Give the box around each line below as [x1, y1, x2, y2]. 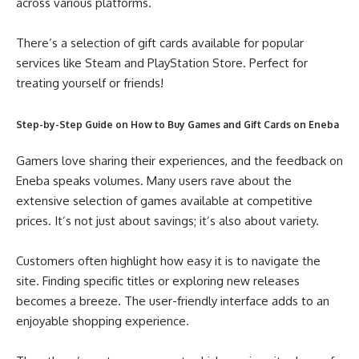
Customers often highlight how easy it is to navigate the [16, 252, 321, 268]
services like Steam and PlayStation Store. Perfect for [16, 54, 308, 71]
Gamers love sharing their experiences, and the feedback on [16, 152, 343, 168]
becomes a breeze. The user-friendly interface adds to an [16, 292, 329, 309]
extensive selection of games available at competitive [16, 192, 313, 208]
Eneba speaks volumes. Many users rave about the [16, 172, 292, 188]
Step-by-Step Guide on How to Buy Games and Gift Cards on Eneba [16, 119, 339, 131]
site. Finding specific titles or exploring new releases [16, 272, 300, 288]
